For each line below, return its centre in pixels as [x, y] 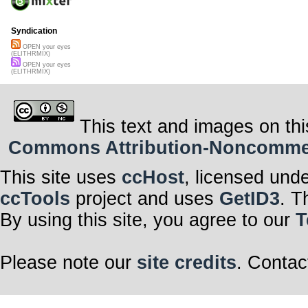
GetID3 [250, 198]
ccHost [153, 177]
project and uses [145, 198]
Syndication [34, 31]
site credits [187, 262]
